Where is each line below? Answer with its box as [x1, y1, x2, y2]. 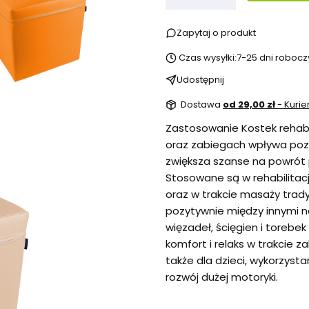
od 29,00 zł [223, 98, 277, 112]
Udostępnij [177, 73, 224, 87]
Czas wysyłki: [179, 51, 237, 65]
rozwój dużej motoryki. [166, 270, 278, 285]
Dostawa [181, 98, 223, 112]
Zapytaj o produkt [177, 26, 256, 40]
